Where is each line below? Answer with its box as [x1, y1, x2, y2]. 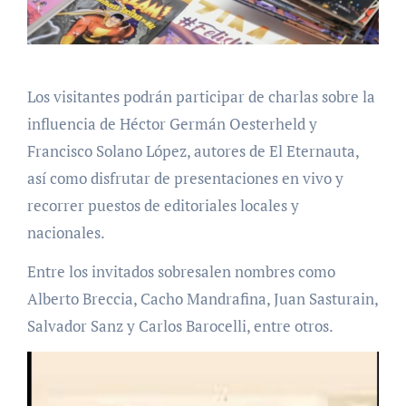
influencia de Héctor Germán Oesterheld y [26, 112, 317, 134]
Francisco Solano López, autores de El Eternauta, [26, 140, 359, 161]
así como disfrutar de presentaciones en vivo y [26, 167, 343, 188]
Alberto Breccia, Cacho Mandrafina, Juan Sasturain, [26, 287, 378, 309]
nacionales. [26, 221, 105, 243]
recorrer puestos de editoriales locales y [26, 194, 299, 216]
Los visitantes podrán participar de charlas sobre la [26, 85, 375, 107]
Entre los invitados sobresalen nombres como [26, 260, 335, 282]
